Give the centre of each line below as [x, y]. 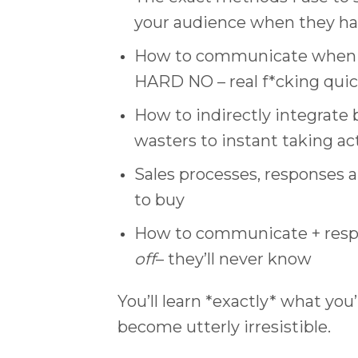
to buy [159, 200]
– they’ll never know [233, 259]
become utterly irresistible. [224, 326]
